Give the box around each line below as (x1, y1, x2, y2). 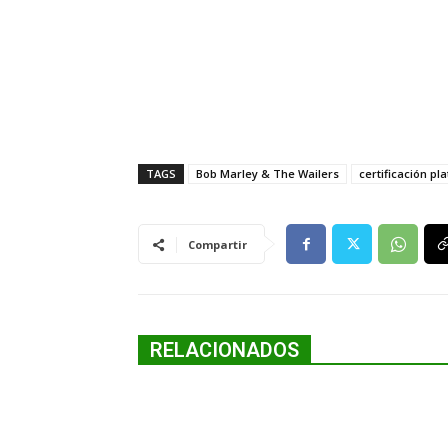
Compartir (188, 237, 247, 253)
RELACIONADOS (150, 338, 299, 363)
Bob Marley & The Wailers (196, 166, 339, 182)
